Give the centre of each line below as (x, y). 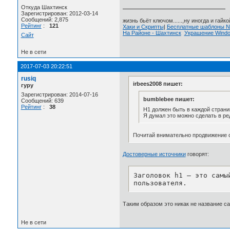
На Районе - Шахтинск (152, 33)
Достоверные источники (154, 154)
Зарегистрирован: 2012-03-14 (59, 14)
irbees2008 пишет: (158, 84)
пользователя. (160, 183)
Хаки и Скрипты (143, 27)
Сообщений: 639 (42, 100)
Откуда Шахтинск (44, 7)
